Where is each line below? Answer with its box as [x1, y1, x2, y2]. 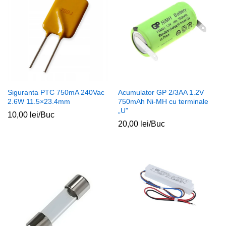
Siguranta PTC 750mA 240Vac [8, 88, 104, 96]
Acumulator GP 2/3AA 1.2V [118, 88, 204, 96]
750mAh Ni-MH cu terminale [118, 97, 208, 105]
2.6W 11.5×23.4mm [8, 97, 70, 105]
